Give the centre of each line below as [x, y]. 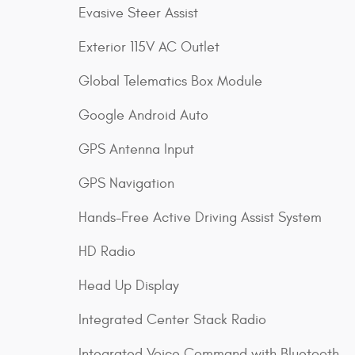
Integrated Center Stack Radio [172, 320]
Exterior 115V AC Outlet [149, 48]
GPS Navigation [126, 184]
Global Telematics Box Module [170, 82]
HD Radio [107, 252]
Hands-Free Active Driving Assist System [200, 218]
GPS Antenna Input [136, 150]
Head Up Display [129, 286]
